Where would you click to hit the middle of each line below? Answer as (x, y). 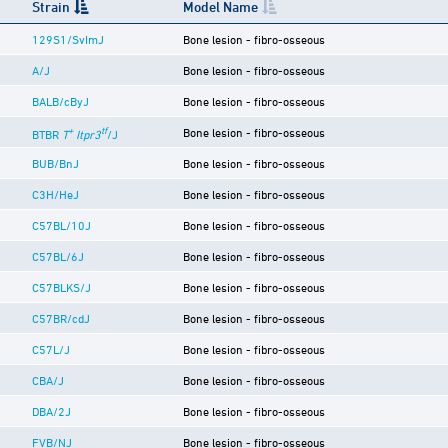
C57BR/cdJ (61, 317)
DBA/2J (51, 410)
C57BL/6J (58, 255)
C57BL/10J (61, 224)
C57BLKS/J (61, 286)
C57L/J (51, 348)
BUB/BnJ (55, 162)
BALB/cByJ (60, 100)
